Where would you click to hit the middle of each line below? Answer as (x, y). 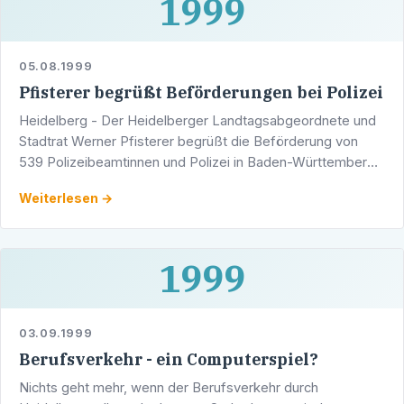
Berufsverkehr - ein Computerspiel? (169, 360)
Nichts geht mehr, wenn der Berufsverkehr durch (169, 388)
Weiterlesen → (66, 197)
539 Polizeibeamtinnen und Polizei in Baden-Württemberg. (199, 162)
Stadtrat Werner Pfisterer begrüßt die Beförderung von (188, 141)
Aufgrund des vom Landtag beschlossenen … (159, 183)
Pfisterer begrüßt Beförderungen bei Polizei (201, 93)
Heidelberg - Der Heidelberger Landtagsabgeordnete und (197, 120)
